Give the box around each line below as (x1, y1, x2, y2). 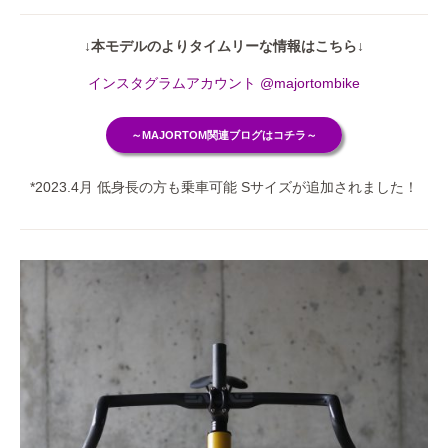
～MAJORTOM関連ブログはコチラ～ (131, 129, 317, 141)
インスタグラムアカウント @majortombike (88, 75, 360, 91)
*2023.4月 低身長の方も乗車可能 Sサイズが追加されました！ (30, 179, 418, 195)
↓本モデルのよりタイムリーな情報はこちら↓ (84, 38, 364, 54)
